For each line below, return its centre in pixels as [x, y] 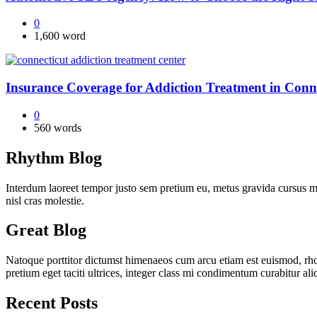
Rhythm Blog [54, 157]
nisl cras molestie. [45, 200]
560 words [58, 127]
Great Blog [46, 230]
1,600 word [60, 36]
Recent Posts [52, 303]
